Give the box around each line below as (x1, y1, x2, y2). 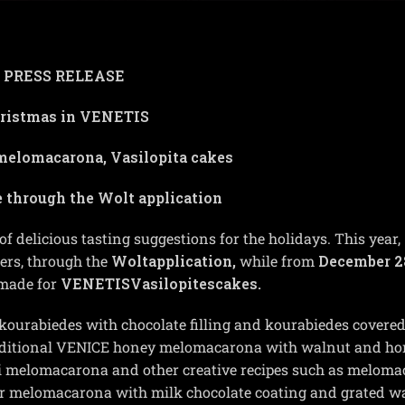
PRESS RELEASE (4, 66, 126, 86)
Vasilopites (130, 274, 216, 294)
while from (235, 251, 318, 271)
